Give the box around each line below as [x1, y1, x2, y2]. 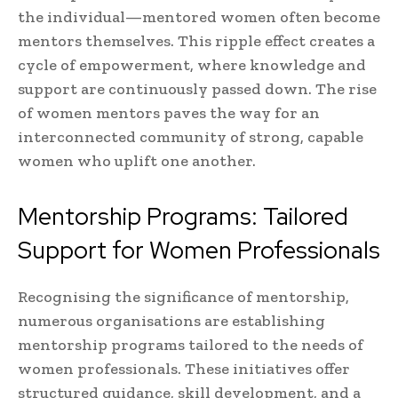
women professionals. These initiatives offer [18, 359, 350, 379]
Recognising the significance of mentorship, [18, 287, 349, 307]
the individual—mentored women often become [18, 7, 380, 28]
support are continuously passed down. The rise [18, 79, 377, 99]
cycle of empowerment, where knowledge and [18, 55, 366, 76]
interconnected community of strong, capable [18, 127, 363, 147]
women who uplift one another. [18, 151, 256, 171]
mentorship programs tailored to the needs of [18, 335, 363, 355]
